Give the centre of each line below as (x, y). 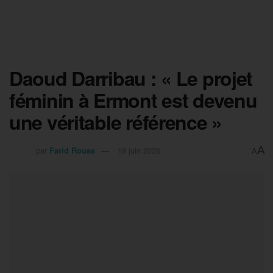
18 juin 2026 (139, 150)
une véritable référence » (115, 122)
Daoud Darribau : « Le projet (131, 78)
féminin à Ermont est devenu (133, 100)
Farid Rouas (72, 150)
